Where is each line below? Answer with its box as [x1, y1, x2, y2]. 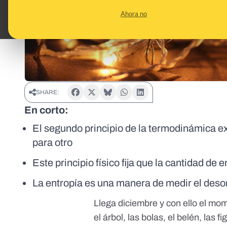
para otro [32, 137, 72, 148]
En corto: [24, 104, 68, 116]
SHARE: [36, 89, 59, 96]
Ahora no [121, 10, 147, 18]
